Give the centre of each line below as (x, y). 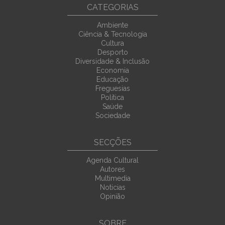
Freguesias (113, 88)
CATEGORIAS (113, 7)
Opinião (113, 196)
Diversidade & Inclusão (113, 61)
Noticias (113, 187)
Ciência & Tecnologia (113, 34)
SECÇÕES (113, 142)
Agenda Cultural (113, 160)
